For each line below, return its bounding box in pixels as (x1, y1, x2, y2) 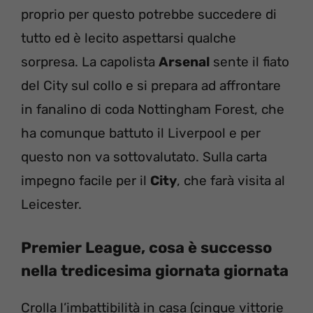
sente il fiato (210, 53, 289, 70)
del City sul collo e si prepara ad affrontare (21, 77, 281, 94)
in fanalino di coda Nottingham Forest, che (21, 101, 284, 117)
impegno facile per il (21, 172, 150, 189)
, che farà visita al (177, 172, 285, 189)
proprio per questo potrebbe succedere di (21, 6, 277, 22)
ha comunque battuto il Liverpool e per (21, 124, 261, 141)
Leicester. (21, 196, 82, 212)
